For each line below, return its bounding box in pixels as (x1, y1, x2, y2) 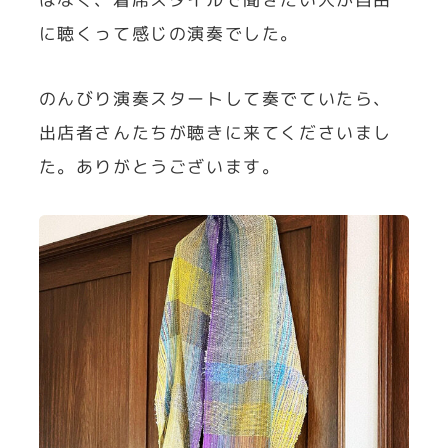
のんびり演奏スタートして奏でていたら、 (38, 86, 392, 110)
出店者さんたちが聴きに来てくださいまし (38, 120, 392, 144)
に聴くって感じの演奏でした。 (38, 22, 299, 46)
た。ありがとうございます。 (38, 154, 281, 178)
